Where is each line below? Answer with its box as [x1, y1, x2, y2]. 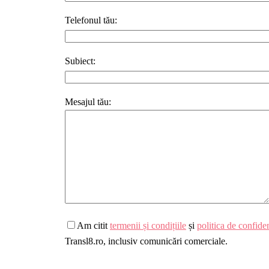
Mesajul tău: [65, 97, 111, 107]
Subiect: [65, 56, 95, 67]
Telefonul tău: [65, 15, 117, 26]
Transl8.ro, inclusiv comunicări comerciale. [65, 236, 228, 247]
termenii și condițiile [110, 220, 186, 231]
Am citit [77, 220, 110, 231]
